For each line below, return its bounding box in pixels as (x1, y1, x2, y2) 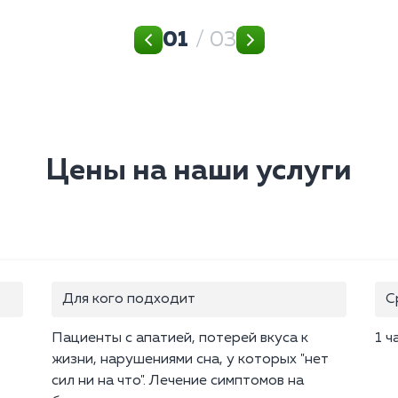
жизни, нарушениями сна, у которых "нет (52, 353, 329, 368)
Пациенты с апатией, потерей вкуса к (52, 331, 308, 346)
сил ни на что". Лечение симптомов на (52, 374, 304, 389)
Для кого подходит (62, 292, 195, 307)
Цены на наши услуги (46, 156, 352, 187)
